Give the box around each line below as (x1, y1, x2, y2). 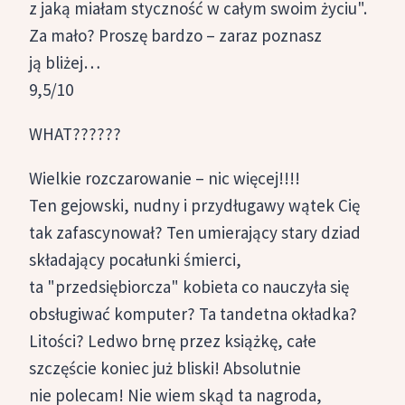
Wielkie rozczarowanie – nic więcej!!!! (29, 167, 300, 190)
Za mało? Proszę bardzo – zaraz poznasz (29, 24, 322, 47)
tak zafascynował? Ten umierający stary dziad (29, 221, 361, 244)
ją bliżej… (29, 52, 100, 74)
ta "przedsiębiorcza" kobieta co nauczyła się (29, 276, 349, 298)
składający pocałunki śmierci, (29, 249, 241, 271)
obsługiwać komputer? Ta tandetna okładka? (29, 303, 357, 325)
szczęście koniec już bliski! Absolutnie (29, 357, 301, 380)
